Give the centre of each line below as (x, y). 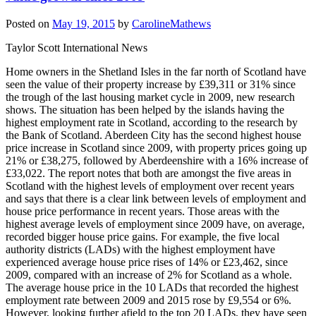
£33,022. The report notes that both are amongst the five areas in (148, 174)
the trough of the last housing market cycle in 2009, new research (150, 97)
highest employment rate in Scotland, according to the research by (152, 123)
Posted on (29, 24)
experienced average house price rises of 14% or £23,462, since (147, 262)
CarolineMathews (171, 24)
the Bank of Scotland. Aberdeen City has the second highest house (153, 135)
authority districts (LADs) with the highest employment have (140, 250)
